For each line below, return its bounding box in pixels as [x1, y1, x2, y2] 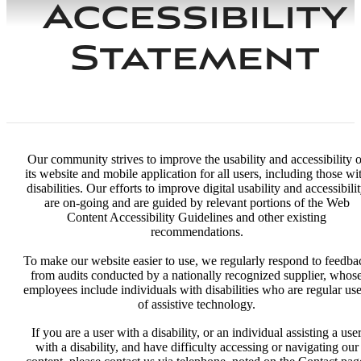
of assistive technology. [138, 297, 255, 311]
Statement [69, 38, 320, 83]
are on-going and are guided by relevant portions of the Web [44, 196, 350, 210]
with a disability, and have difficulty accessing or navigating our [35, 340, 359, 355]
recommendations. [150, 225, 243, 239]
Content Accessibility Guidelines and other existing [67, 210, 326, 225]
